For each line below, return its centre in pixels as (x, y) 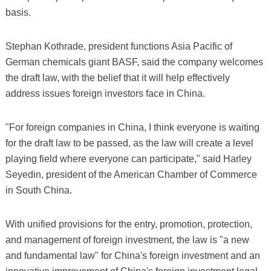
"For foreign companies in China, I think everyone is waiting (132, 128)
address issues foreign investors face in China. (105, 94)
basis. (18, 13)
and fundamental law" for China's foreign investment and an (132, 256)
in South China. (38, 191)
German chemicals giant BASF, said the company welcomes (134, 62)
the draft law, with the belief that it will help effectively (117, 78)
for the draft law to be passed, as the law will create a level (129, 143)
